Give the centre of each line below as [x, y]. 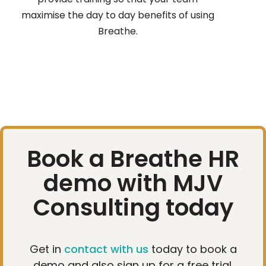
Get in [47, 249]
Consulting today [133, 207]
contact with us [106, 249]
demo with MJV [133, 183]
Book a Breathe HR [133, 159]
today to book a [194, 249]
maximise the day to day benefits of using [118, 15]
